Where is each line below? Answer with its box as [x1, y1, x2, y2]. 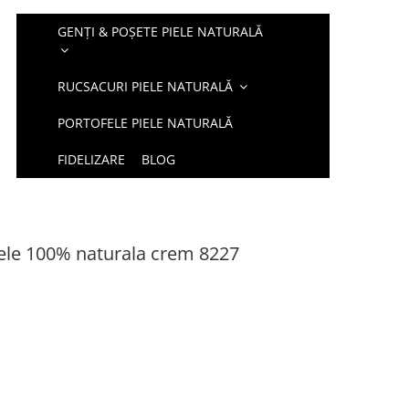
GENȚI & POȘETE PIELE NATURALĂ [58, 23, 264, 40]
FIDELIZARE [58, 151, 126, 168]
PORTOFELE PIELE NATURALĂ [58, 114, 234, 131]
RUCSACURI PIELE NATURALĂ [58, 78, 234, 95]
